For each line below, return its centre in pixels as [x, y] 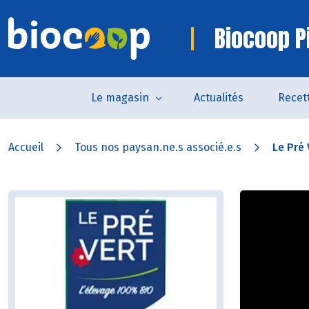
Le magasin [120, 98]
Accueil [26, 147]
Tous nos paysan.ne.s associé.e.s [158, 147]
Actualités [218, 98]
